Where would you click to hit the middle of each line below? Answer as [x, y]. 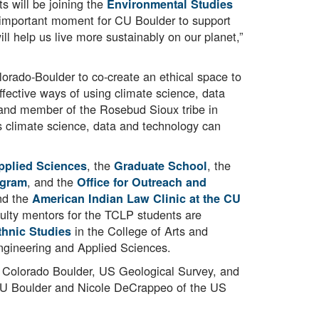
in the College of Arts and [140, 231]
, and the [52, 182]
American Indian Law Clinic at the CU [136, 199]
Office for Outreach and [142, 182]
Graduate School [161, 166]
